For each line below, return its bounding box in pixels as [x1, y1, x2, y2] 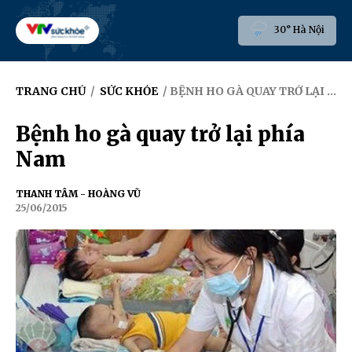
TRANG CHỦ [16, 84, 86, 98]
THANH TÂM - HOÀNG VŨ [16, 188, 141, 200]
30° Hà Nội [272, 24, 324, 36]
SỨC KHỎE [100, 84, 158, 98]
